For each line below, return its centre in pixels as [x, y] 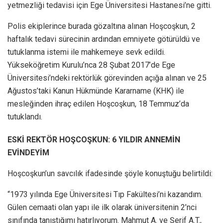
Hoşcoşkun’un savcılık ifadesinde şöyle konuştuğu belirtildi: [110, 174]
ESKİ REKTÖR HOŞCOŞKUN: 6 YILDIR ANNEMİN [94, 140]
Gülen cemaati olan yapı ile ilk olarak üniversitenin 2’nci [102, 208]
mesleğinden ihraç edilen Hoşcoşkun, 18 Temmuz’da [98, 104]
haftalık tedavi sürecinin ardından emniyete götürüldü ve [104, 39]
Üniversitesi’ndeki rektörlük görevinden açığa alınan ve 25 [107, 78]
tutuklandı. [25, 117]
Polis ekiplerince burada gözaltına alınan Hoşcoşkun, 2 [102, 26]
